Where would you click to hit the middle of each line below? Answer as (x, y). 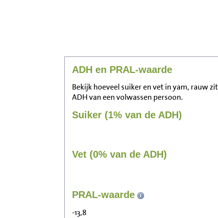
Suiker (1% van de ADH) (127, 115)
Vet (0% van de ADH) (119, 154)
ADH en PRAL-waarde (122, 70)
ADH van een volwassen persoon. (127, 97)
